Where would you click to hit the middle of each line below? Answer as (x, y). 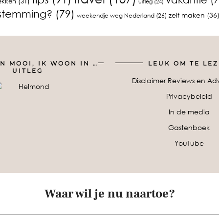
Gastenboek (189, 127)
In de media (189, 111)
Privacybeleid (189, 96)
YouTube (189, 143)
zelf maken (186, 14)
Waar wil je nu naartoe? (109, 193)
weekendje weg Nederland (115, 15)
